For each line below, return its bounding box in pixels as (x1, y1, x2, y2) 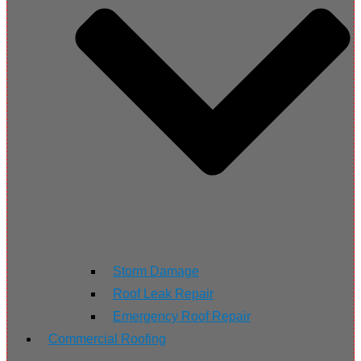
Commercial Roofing (48, 332, 166, 346)
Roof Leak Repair (113, 287, 214, 301)
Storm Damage (113, 264, 199, 279)
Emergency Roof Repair (113, 309, 251, 324)
